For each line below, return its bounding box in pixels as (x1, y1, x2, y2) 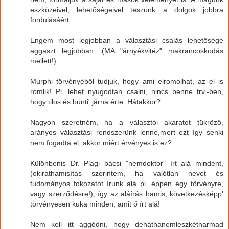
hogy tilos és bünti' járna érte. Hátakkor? (30, 97, 161, 106)
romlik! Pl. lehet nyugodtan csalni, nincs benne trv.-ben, (30, 87, 223, 96)
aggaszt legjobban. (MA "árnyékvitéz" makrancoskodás (30, 46, 223, 55)
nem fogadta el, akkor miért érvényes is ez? (30, 138, 172, 147)
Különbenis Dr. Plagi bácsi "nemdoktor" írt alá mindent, (30, 158, 223, 167)
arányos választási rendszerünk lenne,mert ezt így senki (30, 128, 223, 136)
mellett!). (30, 56, 58, 65)
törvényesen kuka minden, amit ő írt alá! (30, 199, 160, 208)
